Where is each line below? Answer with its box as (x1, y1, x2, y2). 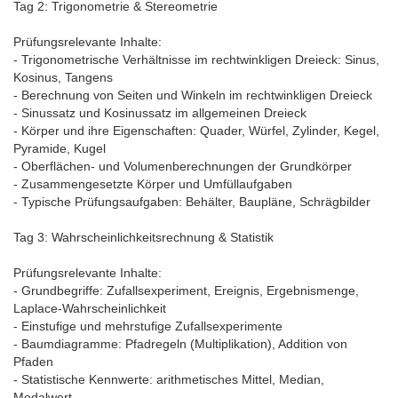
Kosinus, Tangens (13, 70, 113, 85)
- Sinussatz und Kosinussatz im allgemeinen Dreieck (13, 106, 306, 121)
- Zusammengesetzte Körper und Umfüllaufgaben (13, 177, 292, 192)
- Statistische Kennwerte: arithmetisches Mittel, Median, (13, 372, 324, 387)
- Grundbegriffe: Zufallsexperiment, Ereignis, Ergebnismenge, (13, 283, 359, 298)
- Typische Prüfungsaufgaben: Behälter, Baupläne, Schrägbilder (13, 195, 370, 210)
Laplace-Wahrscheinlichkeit (13, 301, 166, 316)
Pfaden (13, 354, 53, 370)
